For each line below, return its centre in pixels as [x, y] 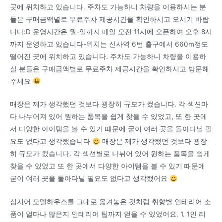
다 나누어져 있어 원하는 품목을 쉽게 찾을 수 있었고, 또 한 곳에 [109, 117]
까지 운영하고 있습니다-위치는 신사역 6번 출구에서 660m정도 [109, 44]
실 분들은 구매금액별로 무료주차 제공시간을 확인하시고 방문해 [110, 69]
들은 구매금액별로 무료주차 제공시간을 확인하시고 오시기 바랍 [110, 19]
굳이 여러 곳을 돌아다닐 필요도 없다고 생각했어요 [90, 179]
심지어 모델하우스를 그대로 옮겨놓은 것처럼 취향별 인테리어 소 [111, 202]
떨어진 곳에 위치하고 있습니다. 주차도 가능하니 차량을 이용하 [108, 56]
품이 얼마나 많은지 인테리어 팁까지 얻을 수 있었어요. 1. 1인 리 [108, 214]
